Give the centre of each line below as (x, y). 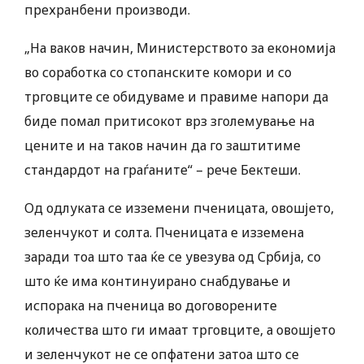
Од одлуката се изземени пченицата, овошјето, (179, 208)
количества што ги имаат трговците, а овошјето (180, 330)
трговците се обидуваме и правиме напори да (176, 97)
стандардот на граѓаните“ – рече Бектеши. (162, 170)
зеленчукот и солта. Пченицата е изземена (164, 233)
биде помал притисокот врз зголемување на (169, 121)
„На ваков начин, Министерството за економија (180, 48)
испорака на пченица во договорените (151, 306)
